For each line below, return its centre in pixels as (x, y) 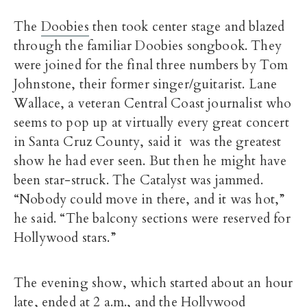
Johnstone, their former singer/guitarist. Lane (146, 85)
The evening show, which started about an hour (153, 283)
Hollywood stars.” (65, 238)
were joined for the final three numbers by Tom (151, 65)
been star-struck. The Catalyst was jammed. (138, 181)
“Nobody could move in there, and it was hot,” (149, 200)
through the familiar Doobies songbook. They (148, 46)
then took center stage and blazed (187, 27)
